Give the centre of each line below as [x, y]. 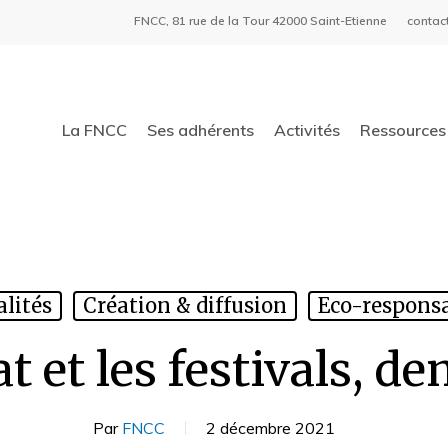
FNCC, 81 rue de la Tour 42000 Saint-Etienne [260, 20]
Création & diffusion [185, 305]
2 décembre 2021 [270, 428]
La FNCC [94, 130]
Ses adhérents [200, 130]
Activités [307, 130]
